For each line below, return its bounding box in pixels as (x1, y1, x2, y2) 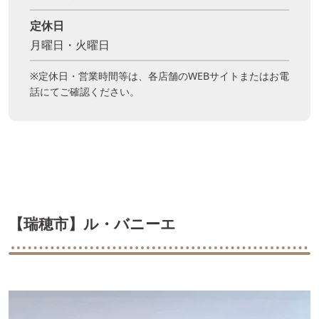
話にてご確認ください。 (30, 85, 140, 99)
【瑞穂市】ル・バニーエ (9, 214, 176, 234)
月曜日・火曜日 (30, 37, 110, 53)
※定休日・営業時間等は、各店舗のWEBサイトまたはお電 (30, 69, 289, 83)
